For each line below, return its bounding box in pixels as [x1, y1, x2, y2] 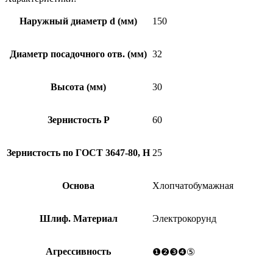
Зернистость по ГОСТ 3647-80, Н [7, 147, 150, 158]
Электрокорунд [152, 213, 216, 224]
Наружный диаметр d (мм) [19, 15, 137, 26]
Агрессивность [46, 246, 111, 257]
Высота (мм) [51, 81, 106, 92]
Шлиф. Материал [39, 213, 118, 224]
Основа [62, 180, 94, 191]
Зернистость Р [47, 114, 110, 125]
